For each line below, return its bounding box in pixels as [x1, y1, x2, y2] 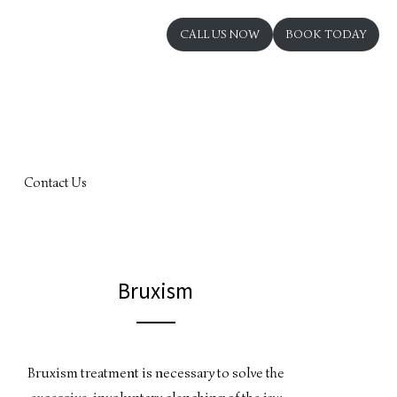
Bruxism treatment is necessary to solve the [27, 364, 284, 382]
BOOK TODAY [285, 27, 367, 42]
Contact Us [24, 175, 87, 191]
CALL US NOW [180, 27, 260, 42]
